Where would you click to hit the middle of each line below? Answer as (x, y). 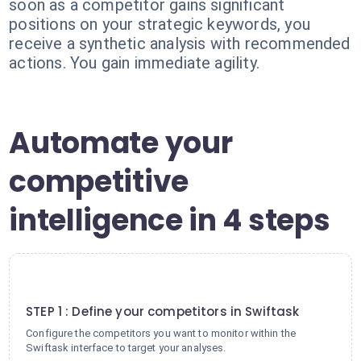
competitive (99, 182)
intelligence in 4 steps (170, 220)
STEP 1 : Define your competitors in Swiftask (163, 311)
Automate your (121, 143)
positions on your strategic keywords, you (160, 24)
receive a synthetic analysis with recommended (180, 44)
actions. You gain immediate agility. (134, 63)
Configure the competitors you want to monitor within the (161, 333)
